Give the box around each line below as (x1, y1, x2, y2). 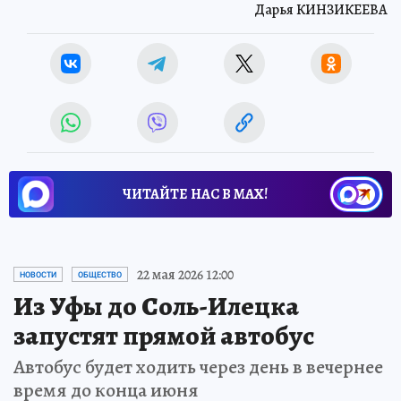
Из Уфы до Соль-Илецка (13, 287, 299, 324)
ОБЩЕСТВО (78, 269, 122, 279)
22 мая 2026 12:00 (137, 264, 234, 285)
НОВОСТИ (20, 269, 56, 279)
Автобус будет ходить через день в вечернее (13, 353, 383, 380)
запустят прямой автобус (13, 317, 314, 354)
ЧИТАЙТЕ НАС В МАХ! (123, 183, 268, 204)
